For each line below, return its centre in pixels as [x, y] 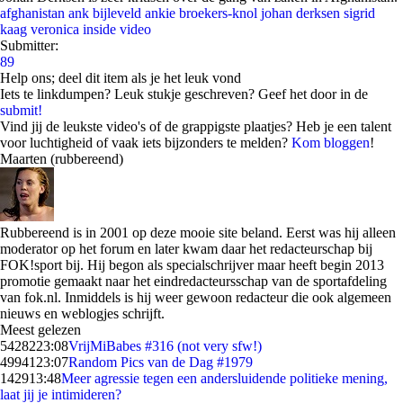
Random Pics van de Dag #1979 [161, 362]
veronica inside [73, 29]
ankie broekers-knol [201, 13]
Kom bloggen [331, 143]
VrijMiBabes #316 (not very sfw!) [165, 346]
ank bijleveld [105, 13]
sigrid [359, 13]
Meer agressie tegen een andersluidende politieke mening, [224, 378]
